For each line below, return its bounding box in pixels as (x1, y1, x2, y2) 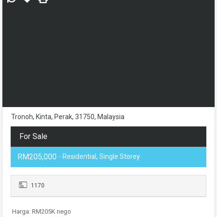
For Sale (19, 132, 47, 141)
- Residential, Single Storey (59, 153, 140, 160)
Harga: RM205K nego (12, 208, 71, 215)
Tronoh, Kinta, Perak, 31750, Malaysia (11, 113, 124, 121)
